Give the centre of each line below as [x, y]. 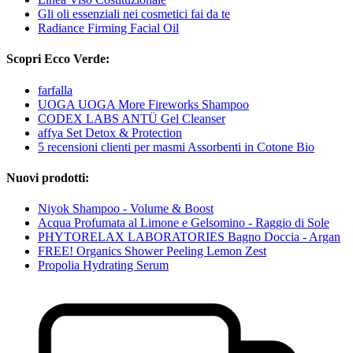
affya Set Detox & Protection [110, 132]
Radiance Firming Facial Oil [108, 28]
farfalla [55, 90]
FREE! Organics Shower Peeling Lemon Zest [152, 251]
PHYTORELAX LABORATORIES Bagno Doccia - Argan [189, 237]
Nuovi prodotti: [48, 177]
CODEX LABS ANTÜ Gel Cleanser [132, 118]
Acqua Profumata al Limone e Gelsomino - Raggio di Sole [184, 223]
